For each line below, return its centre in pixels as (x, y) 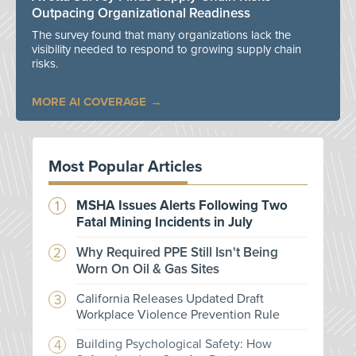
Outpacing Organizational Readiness (141, 14)
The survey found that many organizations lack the (161, 35)
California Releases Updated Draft (170, 299)
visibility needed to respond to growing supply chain (166, 50)
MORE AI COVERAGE (89, 102)
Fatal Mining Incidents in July (164, 222)
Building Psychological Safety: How (174, 344)
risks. (45, 64)
